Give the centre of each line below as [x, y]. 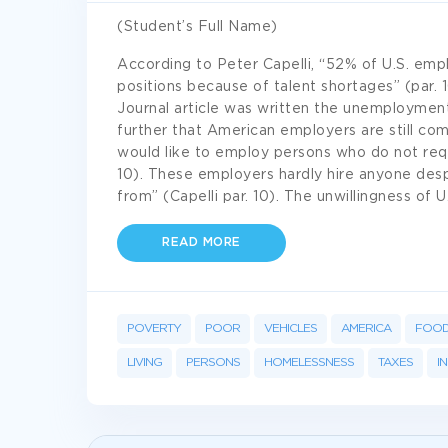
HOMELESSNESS [309, 362]
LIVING [144, 362]
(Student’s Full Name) [197, 27]
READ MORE [201, 242]
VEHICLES [290, 328]
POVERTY [154, 328]
